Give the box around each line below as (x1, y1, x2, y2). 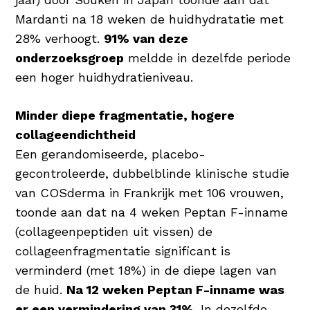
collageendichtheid (15, 127, 136, 142)
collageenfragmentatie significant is (15, 243, 231, 258)
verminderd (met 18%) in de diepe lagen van (15, 262, 277, 277)
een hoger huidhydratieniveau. (15, 69, 194, 84)
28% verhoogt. (15, 30, 104, 46)
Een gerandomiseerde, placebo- (15, 146, 206, 161)
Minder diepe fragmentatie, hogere (15, 107, 235, 122)
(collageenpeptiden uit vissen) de (15, 224, 213, 239)
